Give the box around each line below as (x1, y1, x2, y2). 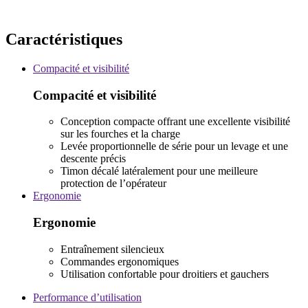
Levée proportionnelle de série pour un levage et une (60, 140, 288, 153)
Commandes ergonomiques (60, 255, 179, 267)
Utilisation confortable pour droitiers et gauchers (60, 267, 269, 280)
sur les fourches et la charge (60, 128, 180, 140)
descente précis (60, 153, 126, 165)
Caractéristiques (5, 30, 122, 48)
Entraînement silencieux (60, 243, 164, 255)
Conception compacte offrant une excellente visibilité (60, 115, 290, 128)
